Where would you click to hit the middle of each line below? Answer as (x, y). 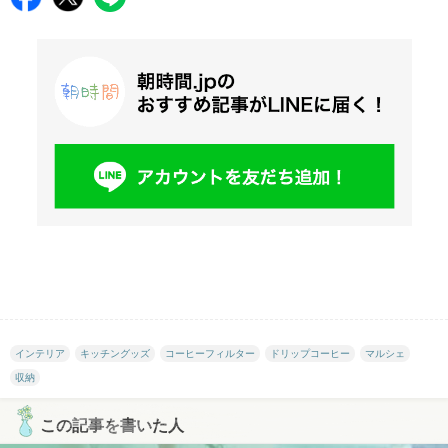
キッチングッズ (115, 353)
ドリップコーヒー (310, 353)
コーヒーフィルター (210, 353)
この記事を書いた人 (112, 425)
